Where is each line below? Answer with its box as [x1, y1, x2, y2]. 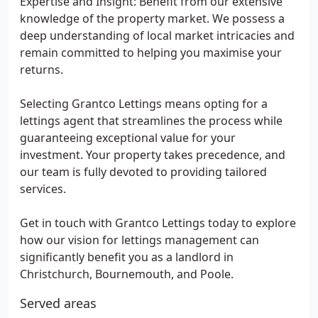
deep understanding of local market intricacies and [20, 28, 295, 43]
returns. [20, 62, 63, 77]
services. [20, 181, 66, 197]
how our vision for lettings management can [20, 232, 259, 248]
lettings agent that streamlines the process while [20, 113, 283, 128]
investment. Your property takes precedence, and [20, 147, 285, 163]
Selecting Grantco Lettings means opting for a [20, 96, 268, 111]
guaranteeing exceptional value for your [20, 130, 236, 146]
